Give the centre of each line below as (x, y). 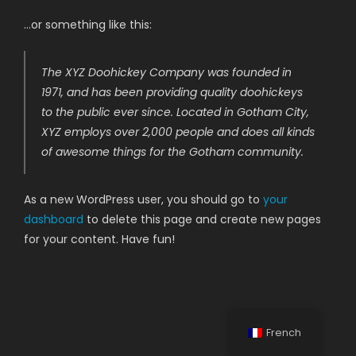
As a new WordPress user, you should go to (143, 199)
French (284, 333)
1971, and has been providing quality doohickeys (172, 92)
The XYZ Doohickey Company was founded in (166, 72)
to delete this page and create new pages (202, 219)
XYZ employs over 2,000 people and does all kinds (178, 132)
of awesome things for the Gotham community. (172, 152)
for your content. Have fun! (99, 239)
